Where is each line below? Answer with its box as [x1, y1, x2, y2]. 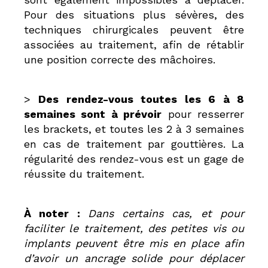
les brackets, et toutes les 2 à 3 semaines [24, 123, 244, 136]
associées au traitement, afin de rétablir [24, 38, 244, 51]
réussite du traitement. [24, 167, 144, 181]
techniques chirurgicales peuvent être [24, 23, 244, 36]
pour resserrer [162, 108, 245, 121]
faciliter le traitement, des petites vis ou [24, 222, 244, 235]
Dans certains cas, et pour [87, 207, 245, 220]
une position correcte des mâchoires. [24, 53, 215, 66]
